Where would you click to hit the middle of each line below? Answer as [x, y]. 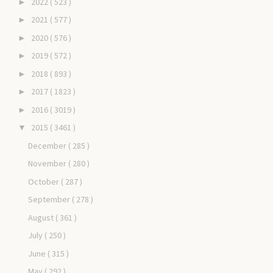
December [48, 145]
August [41, 217]
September [50, 200]
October [44, 181]
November [48, 164]
